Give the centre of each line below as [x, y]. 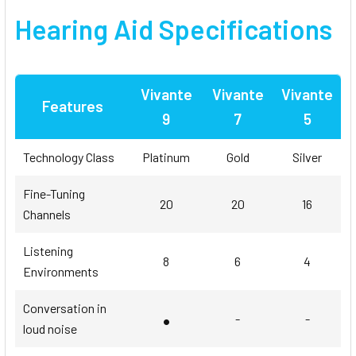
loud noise [50, 328]
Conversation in [65, 308]
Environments [61, 271]
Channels [47, 214]
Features [73, 106]
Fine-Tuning [54, 193]
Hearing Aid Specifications [174, 29]
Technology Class [69, 157]
